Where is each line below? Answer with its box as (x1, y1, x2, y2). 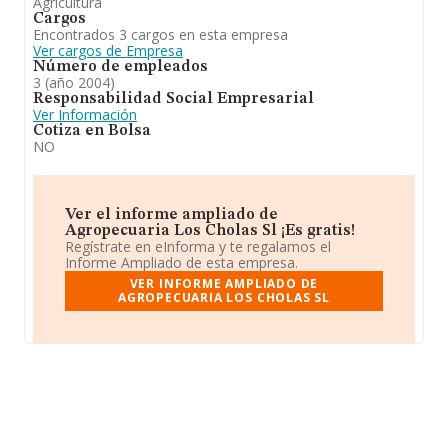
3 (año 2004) (33, 73, 115, 92)
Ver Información (33, 105, 137, 124)
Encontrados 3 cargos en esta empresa (33, 25, 288, 44)
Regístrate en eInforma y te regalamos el (65, 237, 331, 256)
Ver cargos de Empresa (33, 41, 183, 60)
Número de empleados (33, 59, 208, 75)
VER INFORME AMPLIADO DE (129, 275, 319, 292)
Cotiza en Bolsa (33, 123, 151, 139)
